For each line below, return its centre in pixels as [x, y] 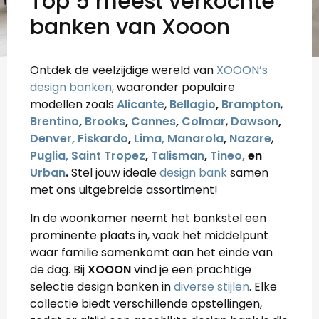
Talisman [178, 156]
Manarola [195, 138]
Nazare [250, 138]
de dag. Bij [59, 270]
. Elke [263, 287]
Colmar [204, 121]
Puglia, [49, 156]
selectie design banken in [102, 287]
